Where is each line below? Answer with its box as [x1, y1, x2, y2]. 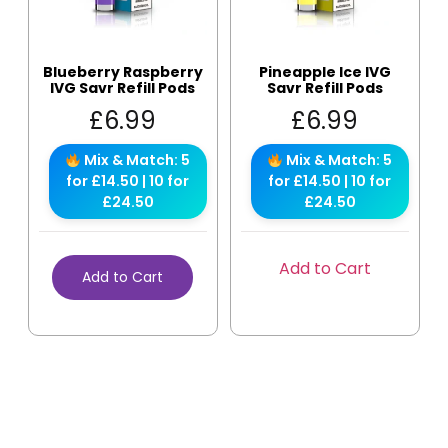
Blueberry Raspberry [42, 62, 203, 83]
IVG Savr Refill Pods [50, 78, 196, 99]
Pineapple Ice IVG [258, 62, 391, 83]
